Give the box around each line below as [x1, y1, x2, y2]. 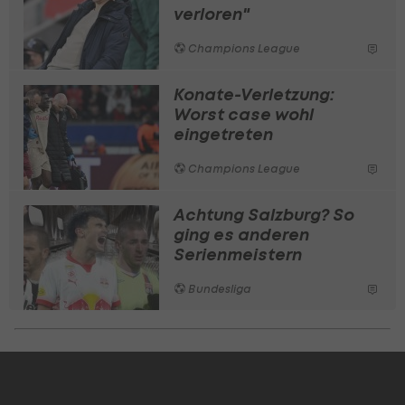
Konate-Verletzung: [174, 83, 334, 105]
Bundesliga [185, 281, 251, 296]
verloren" [174, 3, 250, 24]
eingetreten [174, 123, 273, 145]
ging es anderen [174, 223, 309, 245]
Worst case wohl [174, 103, 314, 125]
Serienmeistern [174, 243, 302, 265]
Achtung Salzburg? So [174, 203, 354, 225]
